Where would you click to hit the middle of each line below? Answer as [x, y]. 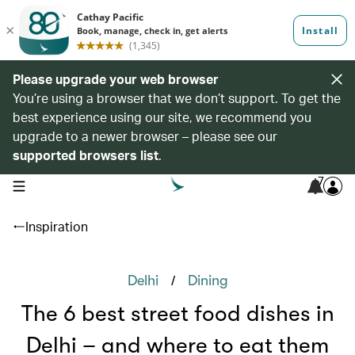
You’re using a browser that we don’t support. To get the [177, 98]
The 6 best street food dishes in [177, 314]
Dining [208, 281]
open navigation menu [62, 185]
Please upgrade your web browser [116, 79]
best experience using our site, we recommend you [162, 117]
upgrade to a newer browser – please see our [145, 136]
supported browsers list [86, 155]
